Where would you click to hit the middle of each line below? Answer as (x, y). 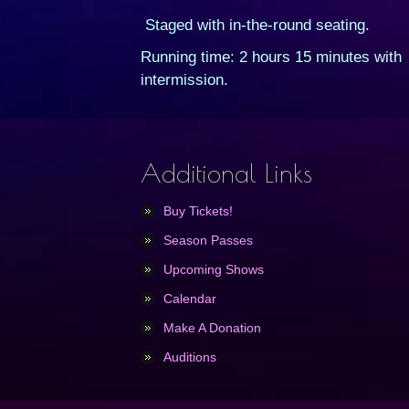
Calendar (190, 299)
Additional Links (227, 173)
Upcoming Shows (214, 269)
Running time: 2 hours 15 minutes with (272, 57)
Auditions (190, 357)
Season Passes (209, 240)
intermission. (185, 80)
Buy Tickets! (199, 211)
